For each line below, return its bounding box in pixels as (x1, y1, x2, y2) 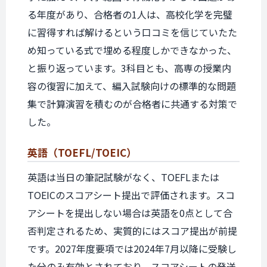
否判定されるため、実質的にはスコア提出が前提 (27, 223, 237, 238)
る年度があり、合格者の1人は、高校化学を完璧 (27, 7, 232, 21)
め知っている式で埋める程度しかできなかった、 (27, 43, 237, 57)
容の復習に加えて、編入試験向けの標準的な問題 (27, 79, 236, 93)
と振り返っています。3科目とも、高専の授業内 (27, 61, 231, 75)
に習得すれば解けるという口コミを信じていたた (27, 25, 237, 39)
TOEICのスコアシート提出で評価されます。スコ (27, 188, 235, 202)
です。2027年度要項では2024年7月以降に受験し (27, 241, 237, 256)
